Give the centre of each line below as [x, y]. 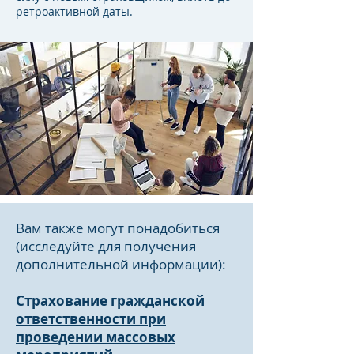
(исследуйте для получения [106, 246]
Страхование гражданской [110, 301]
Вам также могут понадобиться [118, 228]
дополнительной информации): [121, 264]
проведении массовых [96, 337]
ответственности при [91, 319]
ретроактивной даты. [74, 11]
